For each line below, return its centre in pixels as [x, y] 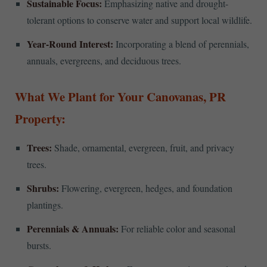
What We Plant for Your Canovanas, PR [120, 96]
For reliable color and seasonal [177, 228]
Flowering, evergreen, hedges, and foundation [146, 188]
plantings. [45, 204]
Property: [40, 118]
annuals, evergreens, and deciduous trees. [104, 61]
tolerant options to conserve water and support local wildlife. [139, 20]
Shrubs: [43, 188]
